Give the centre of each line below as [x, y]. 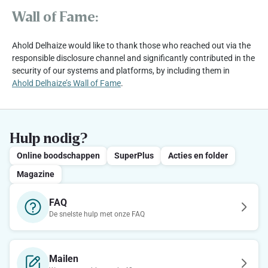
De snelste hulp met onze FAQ [97, 214]
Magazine [36, 174]
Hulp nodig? [48, 137]
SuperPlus [134, 156]
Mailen [64, 258]
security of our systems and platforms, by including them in [121, 71]
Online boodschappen [58, 156]
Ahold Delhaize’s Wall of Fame [66, 83]
